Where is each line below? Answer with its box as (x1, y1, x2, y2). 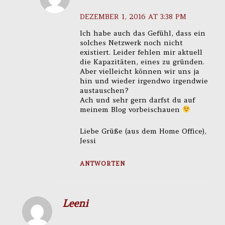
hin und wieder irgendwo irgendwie (79, 76, 208, 85)
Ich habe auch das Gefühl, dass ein (79, 28, 205, 38)
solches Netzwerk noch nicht (79, 38, 183, 47)
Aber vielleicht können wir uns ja (79, 66, 199, 76)
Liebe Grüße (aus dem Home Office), (79, 126, 206, 136)
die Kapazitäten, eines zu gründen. (79, 57, 204, 66)
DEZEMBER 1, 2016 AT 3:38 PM (79, 12, 186, 21)
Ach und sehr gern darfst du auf (79, 95, 195, 104)
